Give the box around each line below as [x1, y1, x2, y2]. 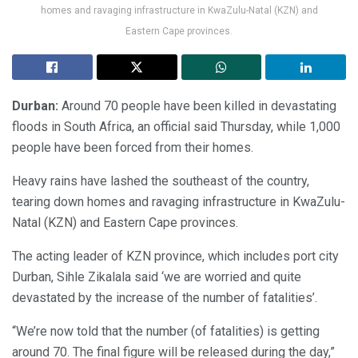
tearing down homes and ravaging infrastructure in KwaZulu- [12, 194, 345, 210]
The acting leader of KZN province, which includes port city [12, 249, 339, 265]
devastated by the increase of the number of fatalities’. [12, 290, 317, 306]
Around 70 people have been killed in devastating [58, 98, 336, 114]
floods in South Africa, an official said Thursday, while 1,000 [12, 119, 340, 135]
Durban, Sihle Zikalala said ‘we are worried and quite [12, 269, 301, 285]
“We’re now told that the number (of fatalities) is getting [12, 324, 320, 340]
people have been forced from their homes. [12, 140, 253, 156]
